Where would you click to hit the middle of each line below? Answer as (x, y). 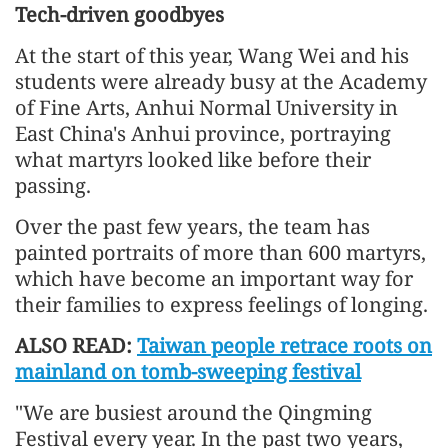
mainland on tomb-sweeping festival (188, 371)
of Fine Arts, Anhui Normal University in (206, 107)
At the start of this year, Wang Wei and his (212, 55)
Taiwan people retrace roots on (284, 345)
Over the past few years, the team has (192, 226)
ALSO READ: (76, 345)
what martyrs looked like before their (193, 159)
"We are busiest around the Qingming (193, 412)
